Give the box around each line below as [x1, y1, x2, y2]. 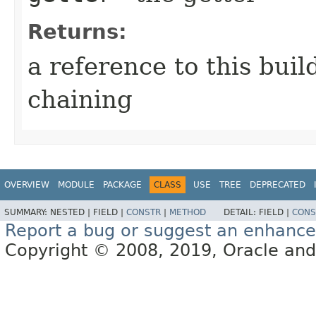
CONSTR [126, 207, 161, 217]
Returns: [28, 20, 127, 44]
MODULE [58, 180, 95, 190]
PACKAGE [103, 180, 142, 190]
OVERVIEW [4, 180, 49, 190]
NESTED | [50, 207, 93, 217]
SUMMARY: [4, 207, 50, 217]
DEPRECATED [250, 180, 305, 190]
